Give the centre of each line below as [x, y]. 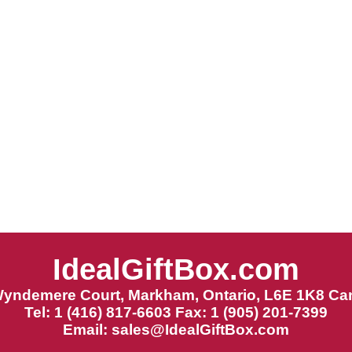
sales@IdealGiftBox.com [200, 330]
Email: [87, 330]
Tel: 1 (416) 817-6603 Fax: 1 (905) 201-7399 [176, 312]
